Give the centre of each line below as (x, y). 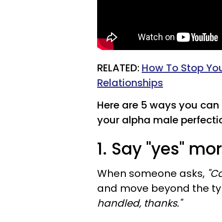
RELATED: (119, 68)
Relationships (130, 83)
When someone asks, (152, 173)
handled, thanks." (139, 203)
